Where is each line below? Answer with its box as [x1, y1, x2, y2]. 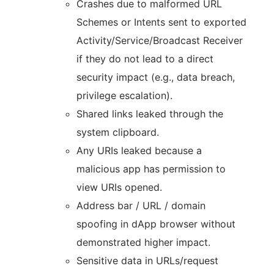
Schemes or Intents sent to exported [76, 16, 246, 28]
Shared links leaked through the [76, 108, 223, 120]
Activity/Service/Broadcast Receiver [76, 34, 243, 46]
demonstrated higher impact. [76, 236, 210, 248]
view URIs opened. [76, 181, 162, 193]
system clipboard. [76, 126, 159, 138]
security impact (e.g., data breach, [76, 71, 235, 83]
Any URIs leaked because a [76, 144, 202, 157]
